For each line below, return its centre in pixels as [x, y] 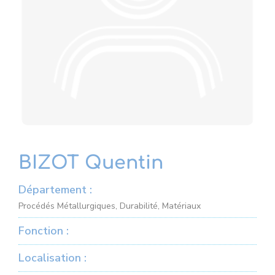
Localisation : [52, 258]
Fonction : [44, 231]
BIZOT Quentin [91, 163]
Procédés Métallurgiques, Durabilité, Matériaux [110, 206]
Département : [55, 190]
